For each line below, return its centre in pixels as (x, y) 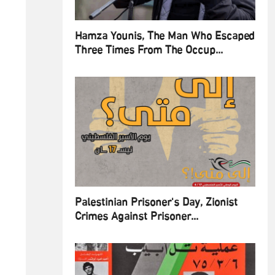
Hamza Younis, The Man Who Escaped (165, 37)
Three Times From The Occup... (149, 51)
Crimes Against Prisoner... (137, 218)
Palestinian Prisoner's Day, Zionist (156, 203)
